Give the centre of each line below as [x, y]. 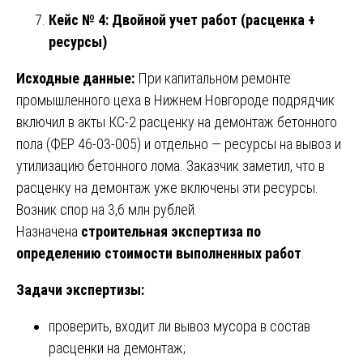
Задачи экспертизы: [80, 289]
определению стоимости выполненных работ [159, 253]
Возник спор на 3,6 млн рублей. [107, 209]
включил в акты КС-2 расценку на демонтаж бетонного [177, 122]
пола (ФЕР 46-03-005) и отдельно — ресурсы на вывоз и [179, 143]
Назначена [49, 231]
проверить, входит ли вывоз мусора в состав [179, 326]
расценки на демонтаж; [117, 348]
